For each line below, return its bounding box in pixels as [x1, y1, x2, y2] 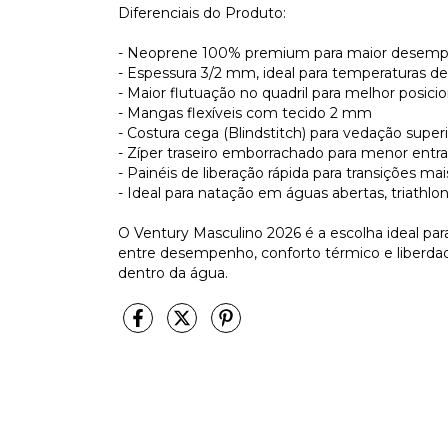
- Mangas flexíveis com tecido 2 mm [118, 103, 372, 122]
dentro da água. [118, 263, 228, 282]
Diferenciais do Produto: [118, 3, 286, 22]
